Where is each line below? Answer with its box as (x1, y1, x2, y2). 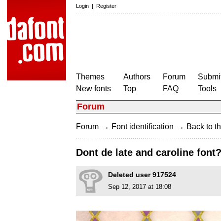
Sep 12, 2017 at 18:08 (108, 183, 171, 191)
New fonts (76, 84, 111, 93)
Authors (123, 73, 150, 81)
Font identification (111, 122, 174, 131)
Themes (76, 73, 105, 81)
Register (96, 3, 116, 9)
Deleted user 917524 (108, 171, 176, 179)
